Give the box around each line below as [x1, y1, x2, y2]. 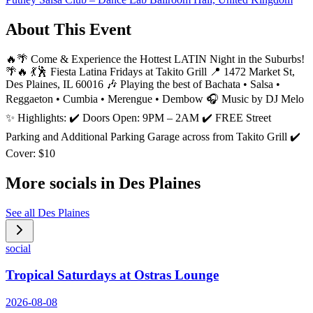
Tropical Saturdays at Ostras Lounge [6, 268, 219, 283]
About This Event [6, 20, 131, 39]
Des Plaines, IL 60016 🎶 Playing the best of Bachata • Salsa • [6, 78, 280, 90]
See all [6, 206, 38, 219]
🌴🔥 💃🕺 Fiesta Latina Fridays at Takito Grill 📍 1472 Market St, [6, 65, 295, 78]
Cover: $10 [6, 147, 55, 159]
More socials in [6, 173, 119, 192]
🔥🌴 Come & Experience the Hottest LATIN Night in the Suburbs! [6, 52, 305, 65]
